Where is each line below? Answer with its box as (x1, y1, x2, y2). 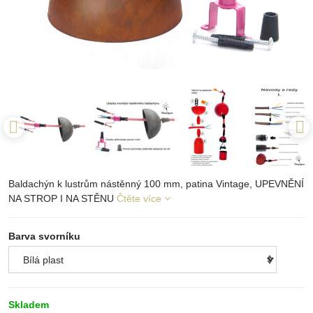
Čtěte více (117, 192, 161, 204)
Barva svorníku (8, 230, 80, 242)
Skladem (8, 298, 49, 310)
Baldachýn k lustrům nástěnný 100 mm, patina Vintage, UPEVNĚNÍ (8, 177, 304, 189)
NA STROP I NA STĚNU (8, 192, 117, 204)
